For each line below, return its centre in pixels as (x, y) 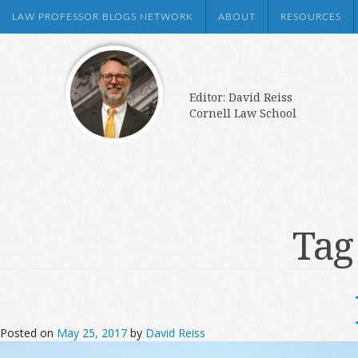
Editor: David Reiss (241, 97)
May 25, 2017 (92, 333)
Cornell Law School (243, 113)
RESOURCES (311, 17)
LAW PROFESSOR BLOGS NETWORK (103, 17)
